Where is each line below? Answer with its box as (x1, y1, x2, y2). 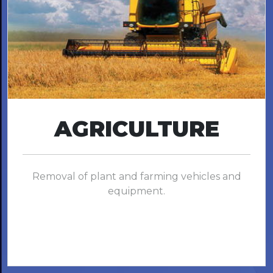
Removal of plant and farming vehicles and (32, 171, 241, 183)
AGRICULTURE (54, 115, 219, 143)
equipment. (108, 185, 165, 197)
